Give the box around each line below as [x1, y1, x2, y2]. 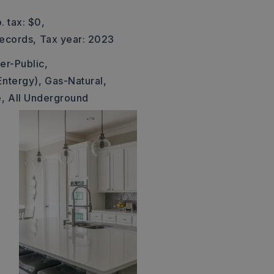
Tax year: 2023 [39, 33, 114, 45]
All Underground [8, 92, 89, 104]
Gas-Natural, [45, 75, 107, 87]
